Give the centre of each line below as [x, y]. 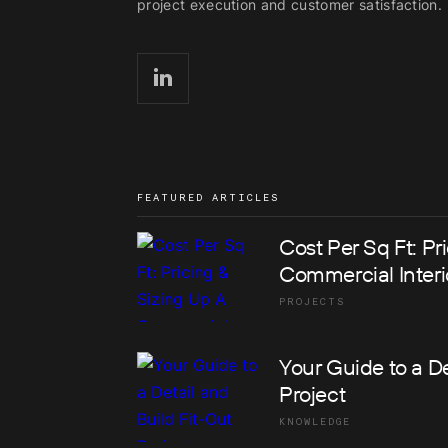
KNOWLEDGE [315, 421]
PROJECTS [312, 301]
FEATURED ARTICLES [208, 197]
